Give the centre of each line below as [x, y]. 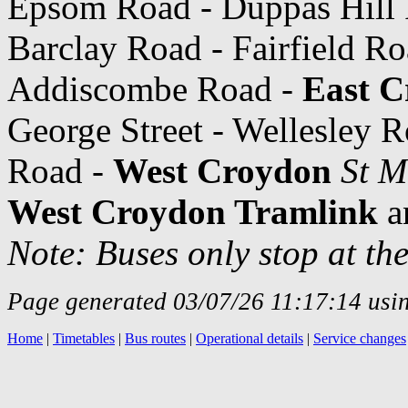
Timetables [84, 338]
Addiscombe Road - [155, 88]
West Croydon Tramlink [193, 211]
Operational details [250, 338]
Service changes [360, 338]
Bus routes [155, 338]
